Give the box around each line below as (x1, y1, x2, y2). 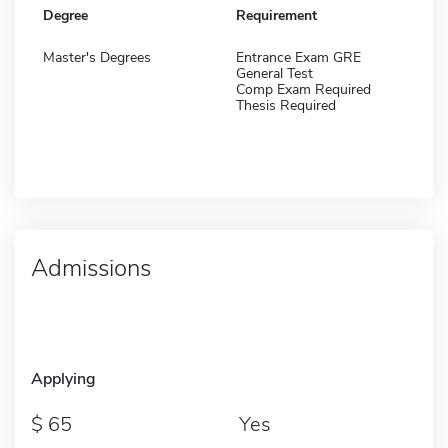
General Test (236, 63, 313, 83)
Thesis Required (236, 95, 336, 115)
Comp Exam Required (236, 79, 371, 99)
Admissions (31, 251, 151, 284)
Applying (31, 367, 96, 390)
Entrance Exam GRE (236, 47, 361, 67)
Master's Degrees (43, 47, 151, 67)
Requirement (236, 5, 317, 25)
